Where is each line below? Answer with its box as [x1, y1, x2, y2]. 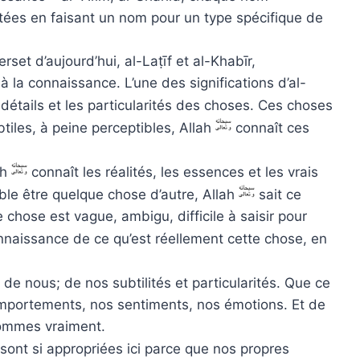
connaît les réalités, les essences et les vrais [27, 163, 318, 180]
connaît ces [231, 119, 309, 136]
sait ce [255, 186, 301, 202]
